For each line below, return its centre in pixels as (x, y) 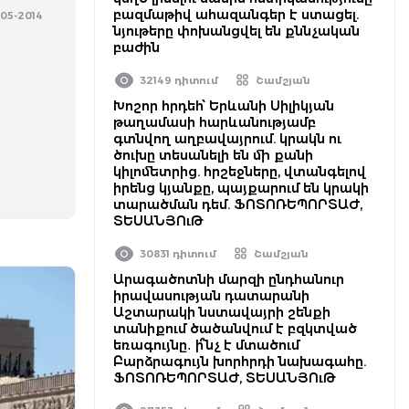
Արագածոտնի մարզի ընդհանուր (229, 279)
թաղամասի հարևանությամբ (215, 122)
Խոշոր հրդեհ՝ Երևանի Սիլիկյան (224, 106)
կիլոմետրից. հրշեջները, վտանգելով (240, 172)
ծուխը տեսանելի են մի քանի (213, 155)
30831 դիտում (178, 254)
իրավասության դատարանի (211, 296)
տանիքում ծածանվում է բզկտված (235, 329)
